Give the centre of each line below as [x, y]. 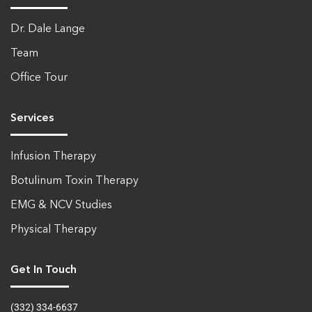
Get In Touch [44, 270]
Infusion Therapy [53, 156]
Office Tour [39, 78]
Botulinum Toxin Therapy [75, 181]
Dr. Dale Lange [48, 30]
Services [32, 119]
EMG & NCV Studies [61, 205]
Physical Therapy [54, 229]
